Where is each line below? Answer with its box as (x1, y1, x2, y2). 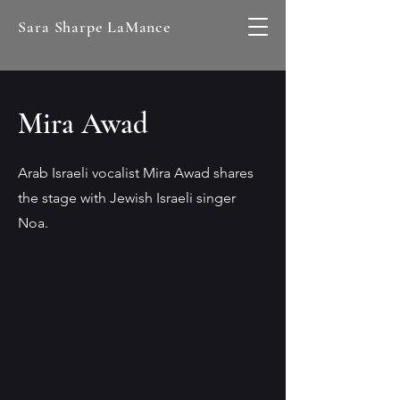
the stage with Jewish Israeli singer (18, 189, 236, 206)
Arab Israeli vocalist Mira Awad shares (18, 164, 254, 181)
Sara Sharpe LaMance (18, 17, 171, 37)
